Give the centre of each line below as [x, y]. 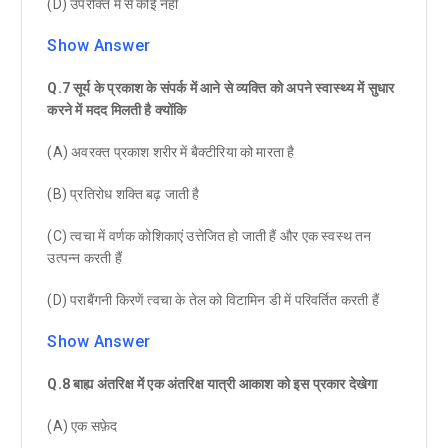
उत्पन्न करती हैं [84, 257]
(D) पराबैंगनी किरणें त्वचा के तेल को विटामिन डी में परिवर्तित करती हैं [213, 299]
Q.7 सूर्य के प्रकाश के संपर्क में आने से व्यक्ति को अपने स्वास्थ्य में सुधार [221, 87]
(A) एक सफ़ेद [82, 425]
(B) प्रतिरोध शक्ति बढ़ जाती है [123, 193]
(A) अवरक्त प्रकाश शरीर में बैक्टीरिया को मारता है [171, 151]
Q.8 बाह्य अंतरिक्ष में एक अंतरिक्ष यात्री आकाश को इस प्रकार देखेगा [212, 383]
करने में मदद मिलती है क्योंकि [117, 109]
